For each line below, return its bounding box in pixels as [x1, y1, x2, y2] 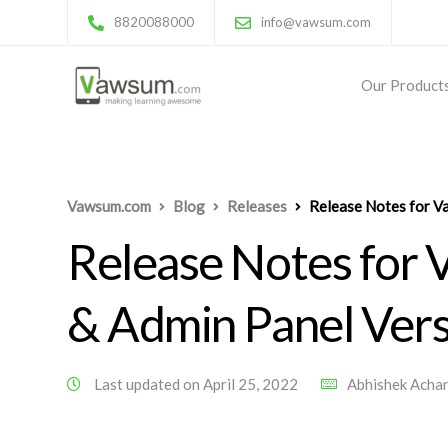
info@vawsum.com [261, 14, 371, 30]
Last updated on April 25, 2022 [91, 375, 301, 393]
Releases [227, 197, 287, 215]
